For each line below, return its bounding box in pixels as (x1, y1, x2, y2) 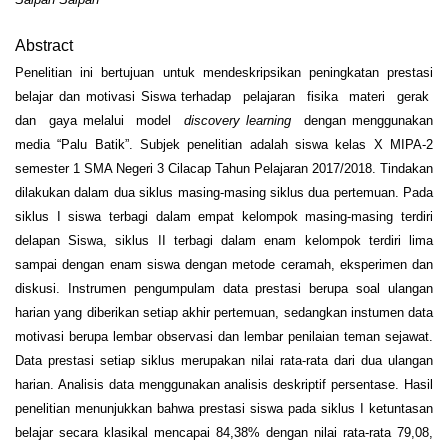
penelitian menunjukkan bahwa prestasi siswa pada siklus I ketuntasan (15, 400, 433, 416)
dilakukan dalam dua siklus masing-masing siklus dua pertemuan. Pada (15, 184, 433, 200)
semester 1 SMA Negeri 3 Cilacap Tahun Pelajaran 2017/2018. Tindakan (15, 160, 433, 176)
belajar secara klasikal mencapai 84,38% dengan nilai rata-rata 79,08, (15, 424, 433, 440)
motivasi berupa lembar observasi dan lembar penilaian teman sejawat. (15, 328, 433, 344)
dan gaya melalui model (15, 112, 184, 128)
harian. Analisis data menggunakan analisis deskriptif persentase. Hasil (15, 376, 433, 392)
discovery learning (183, 112, 292, 128)
